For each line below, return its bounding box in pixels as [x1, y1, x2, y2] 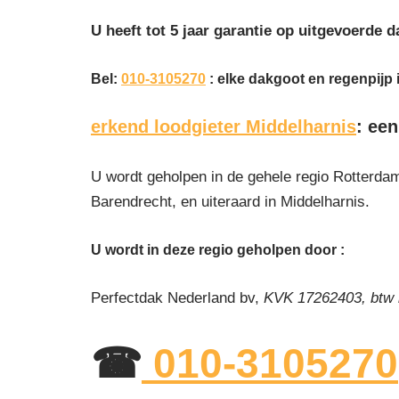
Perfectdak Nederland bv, [91, 289, 264, 306]
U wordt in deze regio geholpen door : [91, 241, 345, 257]
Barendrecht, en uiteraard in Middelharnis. [91, 192, 370, 210]
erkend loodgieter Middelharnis [91, 116, 356, 136]
